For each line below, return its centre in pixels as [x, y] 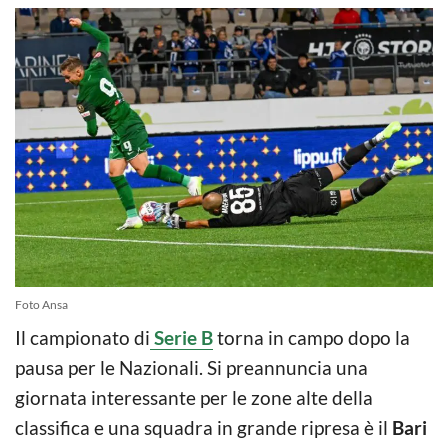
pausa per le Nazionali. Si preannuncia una [191, 367]
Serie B [181, 337]
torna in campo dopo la [311, 337]
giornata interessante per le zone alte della [194, 397]
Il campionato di [82, 337]
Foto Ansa [41, 304]
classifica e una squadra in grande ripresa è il [203, 427]
